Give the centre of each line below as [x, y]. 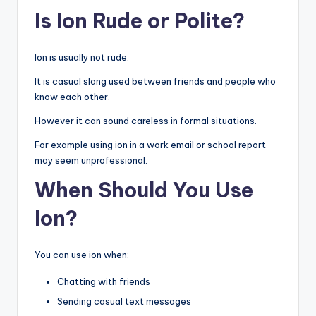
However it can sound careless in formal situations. [146, 121]
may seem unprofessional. [91, 160]
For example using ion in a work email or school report [150, 145]
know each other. [72, 97]
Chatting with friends [104, 282]
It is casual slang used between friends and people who [155, 81]
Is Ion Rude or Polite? [140, 21]
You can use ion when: [82, 255]
